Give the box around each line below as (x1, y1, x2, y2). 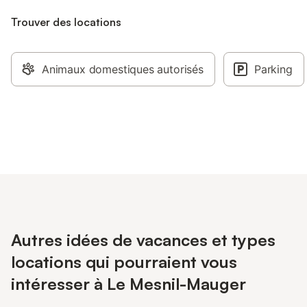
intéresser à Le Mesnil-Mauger (11, 273, 246, 294)
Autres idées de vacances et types (11, 230, 275, 250)
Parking (254, 62, 293, 76)
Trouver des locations (11, 15, 121, 29)
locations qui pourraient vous (11, 251, 237, 272)
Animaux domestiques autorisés (42, 62, 204, 76)
